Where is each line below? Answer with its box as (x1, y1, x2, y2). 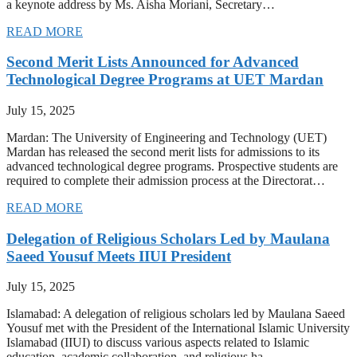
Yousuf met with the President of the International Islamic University (6, 321, 350, 335)
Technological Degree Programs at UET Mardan (6, 71, 324, 88)
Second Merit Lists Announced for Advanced (6, 53, 299, 71)
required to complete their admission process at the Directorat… (6, 174, 325, 187)
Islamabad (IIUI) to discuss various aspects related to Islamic (6, 335, 309, 350)
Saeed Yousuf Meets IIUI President (6, 247, 231, 265)
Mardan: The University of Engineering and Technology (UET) (6, 131, 327, 144)
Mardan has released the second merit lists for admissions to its (6, 145, 320, 159)
